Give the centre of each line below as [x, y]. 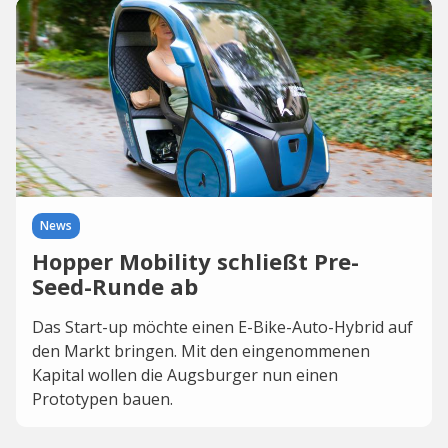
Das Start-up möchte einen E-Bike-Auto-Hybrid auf [222, 327]
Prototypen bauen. [102, 399]
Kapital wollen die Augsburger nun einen [185, 375]
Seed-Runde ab [115, 286]
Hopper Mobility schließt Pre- [195, 261]
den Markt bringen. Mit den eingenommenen [201, 351]
